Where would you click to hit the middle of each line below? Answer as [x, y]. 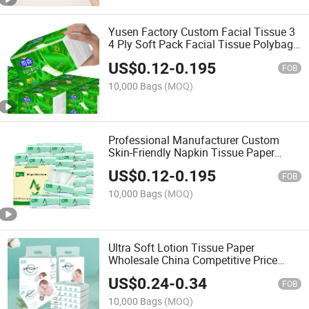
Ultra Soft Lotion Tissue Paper [182, 247]
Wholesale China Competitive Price [193, 260]
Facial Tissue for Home [165, 165]
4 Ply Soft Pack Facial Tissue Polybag [201, 44]
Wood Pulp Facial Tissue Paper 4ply [196, 272]
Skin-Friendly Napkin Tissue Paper [192, 152]
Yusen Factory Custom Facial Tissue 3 [202, 32]
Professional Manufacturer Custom [194, 140]
